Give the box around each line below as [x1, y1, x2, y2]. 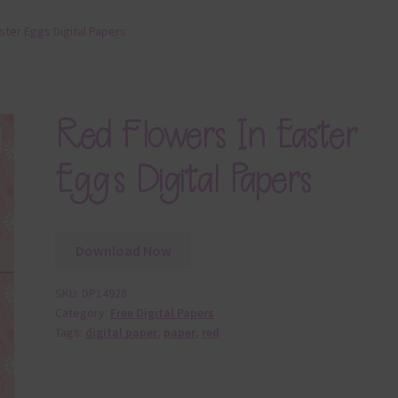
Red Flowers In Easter [55, 111, 359, 159]
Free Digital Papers [110, 305, 215, 322]
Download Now [75, 241, 171, 259]
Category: [55, 305, 111, 322]
